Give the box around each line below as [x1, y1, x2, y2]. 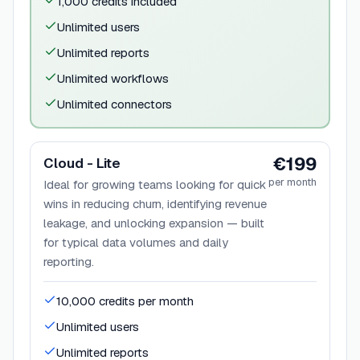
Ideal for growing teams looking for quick [43, 176, 266, 192]
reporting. [43, 253, 94, 269]
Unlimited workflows [57, 70, 169, 86]
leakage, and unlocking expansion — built [43, 215, 264, 231]
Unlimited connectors [57, 96, 172, 112]
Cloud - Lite [43, 153, 121, 172]
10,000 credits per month [56, 292, 194, 309]
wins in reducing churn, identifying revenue [43, 195, 267, 211]
